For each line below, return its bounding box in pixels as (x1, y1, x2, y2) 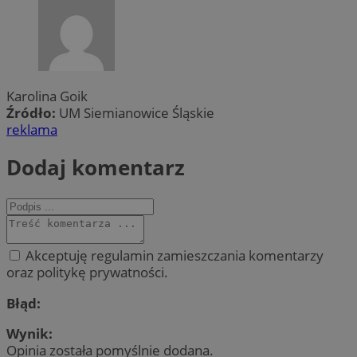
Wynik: (6, 324, 53, 343)
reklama (6, 120, 57, 139)
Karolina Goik (6, 86, 88, 105)
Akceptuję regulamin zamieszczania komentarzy (22, 246, 324, 265)
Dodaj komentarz (6, 153, 185, 182)
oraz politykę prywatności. (6, 263, 168, 282)
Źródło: (6, 103, 59, 122)
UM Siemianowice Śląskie (59, 103, 214, 122)
